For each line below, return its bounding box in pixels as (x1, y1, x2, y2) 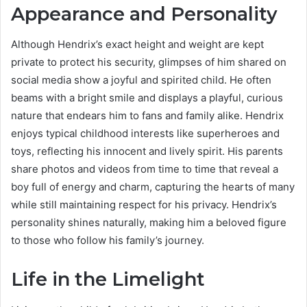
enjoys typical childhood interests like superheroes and (11, 127, 280, 140)
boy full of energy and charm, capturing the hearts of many (11, 180, 295, 194)
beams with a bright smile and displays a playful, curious (11, 91, 283, 105)
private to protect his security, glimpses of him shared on (11, 56, 286, 69)
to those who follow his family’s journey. (11, 234, 204, 247)
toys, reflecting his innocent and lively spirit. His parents (11, 145, 283, 158)
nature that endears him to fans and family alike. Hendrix (11, 109, 284, 123)
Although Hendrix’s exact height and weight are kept (11, 38, 264, 51)
